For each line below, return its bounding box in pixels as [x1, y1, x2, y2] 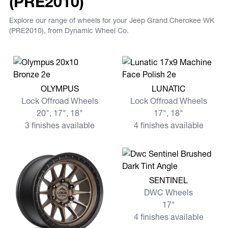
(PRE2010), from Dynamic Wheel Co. [9, 26, 129, 35]
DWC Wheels [144, 187, 193, 197]
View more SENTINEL [122, 173, 201, 183]
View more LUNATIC [122, 81, 196, 91]
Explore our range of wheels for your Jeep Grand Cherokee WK [9, 16, 214, 25]
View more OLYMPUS [13, 81, 92, 91]
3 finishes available [24, 120, 95, 130]
